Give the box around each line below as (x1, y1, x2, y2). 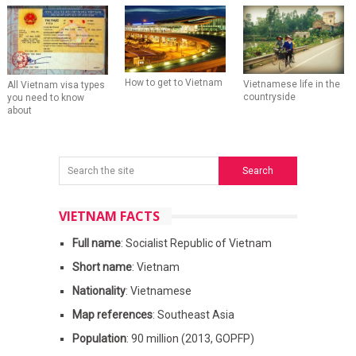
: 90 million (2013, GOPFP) (126, 332, 254, 346)
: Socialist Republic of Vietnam (120, 237, 272, 250)
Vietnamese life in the (242, 78, 340, 90)
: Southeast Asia (152, 308, 234, 322)
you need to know (6, 92, 84, 104)
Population (72, 332, 126, 346)
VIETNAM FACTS (58, 207, 160, 226)
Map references (72, 308, 153, 322)
